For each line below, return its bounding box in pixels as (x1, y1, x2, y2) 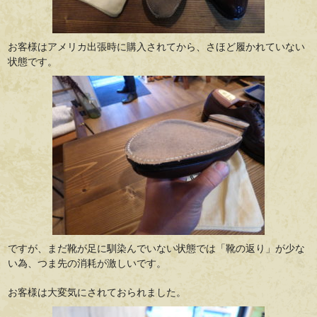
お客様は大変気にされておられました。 (8, 287, 187, 298)
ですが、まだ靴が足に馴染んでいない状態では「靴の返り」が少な (8, 243, 306, 254)
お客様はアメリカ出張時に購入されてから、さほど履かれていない (8, 41, 306, 52)
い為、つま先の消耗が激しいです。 (8, 258, 167, 269)
